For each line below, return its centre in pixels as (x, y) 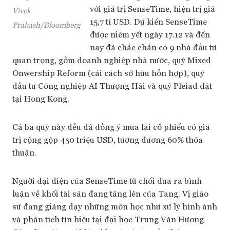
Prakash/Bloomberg (46, 24)
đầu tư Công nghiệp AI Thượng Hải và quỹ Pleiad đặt (112, 85)
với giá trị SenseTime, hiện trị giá (152, 8)
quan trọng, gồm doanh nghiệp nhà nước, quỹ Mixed (112, 60)
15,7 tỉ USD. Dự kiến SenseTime (148, 21)
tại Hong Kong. (41, 98)
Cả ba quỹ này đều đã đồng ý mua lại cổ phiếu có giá (111, 127)
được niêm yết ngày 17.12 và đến (150, 34)
